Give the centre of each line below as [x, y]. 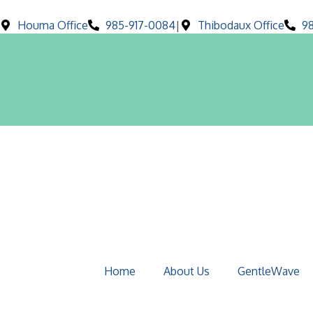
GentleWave [269, 271]
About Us [187, 271]
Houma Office [53, 25]
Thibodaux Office [241, 25]
